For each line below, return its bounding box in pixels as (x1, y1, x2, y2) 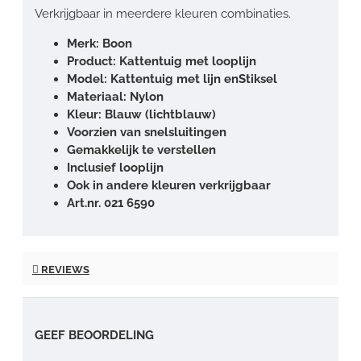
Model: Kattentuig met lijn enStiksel (67, 71, 277, 86)
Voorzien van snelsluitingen (67, 124, 226, 139)
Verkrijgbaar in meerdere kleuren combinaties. (35, 6, 291, 21)
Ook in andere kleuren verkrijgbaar (67, 177, 271, 193)
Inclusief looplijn (67, 160, 164, 175)
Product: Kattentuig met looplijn (67, 53, 256, 68)
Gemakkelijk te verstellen (67, 142, 216, 157)
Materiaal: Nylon (67, 89, 164, 104)
